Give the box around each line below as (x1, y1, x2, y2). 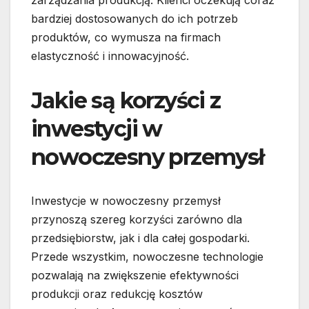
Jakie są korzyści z (31, 87, 221, 114)
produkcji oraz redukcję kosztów (31, 287, 203, 301)
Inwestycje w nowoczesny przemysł (31, 194, 221, 208)
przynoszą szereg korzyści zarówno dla (31, 212, 242, 227)
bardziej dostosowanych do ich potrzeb (31, 12, 238, 26)
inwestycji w (31, 115, 162, 143)
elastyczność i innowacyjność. (31, 49, 189, 63)
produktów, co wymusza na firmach (31, 30, 221, 45)
